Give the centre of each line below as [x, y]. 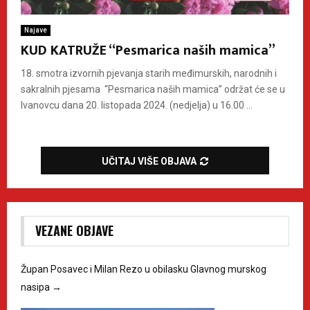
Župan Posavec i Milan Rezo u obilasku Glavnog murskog [144, 269]
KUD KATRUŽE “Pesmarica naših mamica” [148, 50]
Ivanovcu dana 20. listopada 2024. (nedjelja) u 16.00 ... [137, 105]
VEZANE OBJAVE [74, 230]
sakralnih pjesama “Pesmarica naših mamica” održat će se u [153, 89]
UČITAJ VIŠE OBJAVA [149, 161]
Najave [36, 30]
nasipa [36, 287]
